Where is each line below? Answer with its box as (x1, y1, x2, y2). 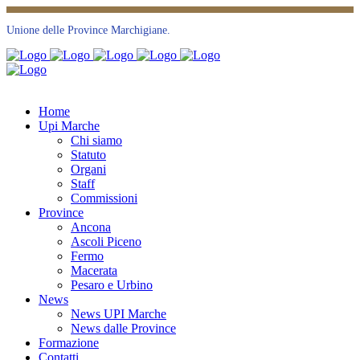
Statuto (71, 148, 106, 162)
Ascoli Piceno (71, 235, 141, 248)
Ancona (71, 220, 111, 234)
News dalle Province (71, 321, 176, 335)
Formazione (39, 336, 99, 350)
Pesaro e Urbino (71, 278, 153, 292)
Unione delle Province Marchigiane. (6, 24, 170, 36)
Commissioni (71, 191, 137, 205)
